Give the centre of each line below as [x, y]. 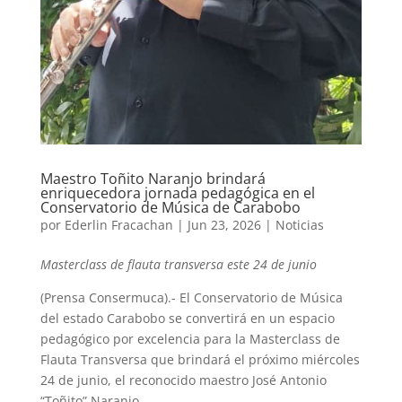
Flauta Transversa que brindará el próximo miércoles [200, 360]
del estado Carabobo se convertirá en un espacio [187, 319]
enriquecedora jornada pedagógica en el [177, 193]
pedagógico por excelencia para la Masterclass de [190, 339]
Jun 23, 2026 [224, 225]
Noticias [299, 225]
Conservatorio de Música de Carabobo [170, 208]
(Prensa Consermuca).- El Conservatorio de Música [191, 298]
